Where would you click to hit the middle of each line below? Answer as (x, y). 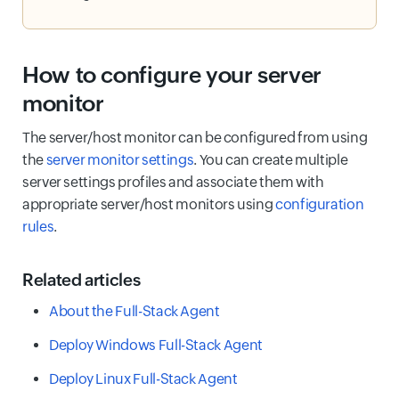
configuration (319, 204)
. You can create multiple (271, 160)
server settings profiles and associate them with (173, 182)
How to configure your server (172, 75)
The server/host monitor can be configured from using (195, 138)
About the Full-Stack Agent (134, 311)
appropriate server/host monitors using (149, 204)
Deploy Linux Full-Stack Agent (143, 379)
